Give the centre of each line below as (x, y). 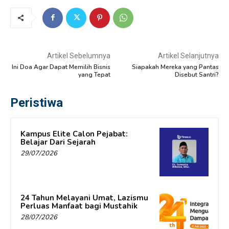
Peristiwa (37, 102)
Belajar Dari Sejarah (58, 142)
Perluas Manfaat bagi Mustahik (79, 206)
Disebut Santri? (197, 74)
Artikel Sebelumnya (78, 55)
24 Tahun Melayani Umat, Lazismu (84, 198)
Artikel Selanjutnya (188, 55)
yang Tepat (94, 74)
